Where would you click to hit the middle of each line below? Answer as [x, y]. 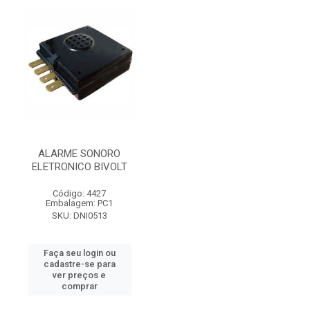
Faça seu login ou [79, 253]
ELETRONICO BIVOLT [79, 167]
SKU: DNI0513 [79, 216]
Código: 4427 [79, 193]
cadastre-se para [79, 264]
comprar [79, 286]
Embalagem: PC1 [79, 203]
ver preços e [79, 275]
